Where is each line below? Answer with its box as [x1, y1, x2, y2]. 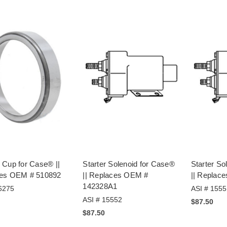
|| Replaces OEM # [83, 171, 148, 180]
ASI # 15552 [83, 196, 123, 204]
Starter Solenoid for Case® [83, 160, 175, 169]
